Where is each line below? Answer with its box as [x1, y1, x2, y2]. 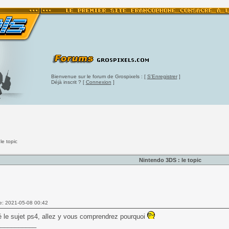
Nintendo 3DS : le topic [139, 157, 201, 163]
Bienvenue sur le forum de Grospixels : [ [51, 74, 147, 79]
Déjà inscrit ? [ [51, 79, 86, 85]
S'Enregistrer [147, 74, 177, 79]
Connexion [85, 79, 111, 85]
